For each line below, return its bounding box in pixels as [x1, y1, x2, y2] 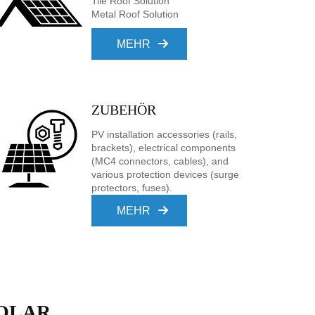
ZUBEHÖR [91, 102, 156, 117]
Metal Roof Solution [91, 8, 179, 20]
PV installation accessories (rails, [91, 129, 237, 140]
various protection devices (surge [91, 169, 239, 180]
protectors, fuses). [91, 182, 172, 193]
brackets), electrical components [91, 142, 236, 153]
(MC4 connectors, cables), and [91, 155, 229, 167]
